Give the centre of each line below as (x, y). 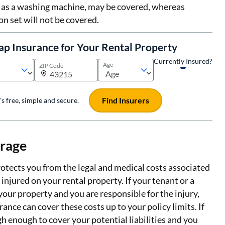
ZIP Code (51, 65)
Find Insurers (126, 100)
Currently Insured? (183, 61)
